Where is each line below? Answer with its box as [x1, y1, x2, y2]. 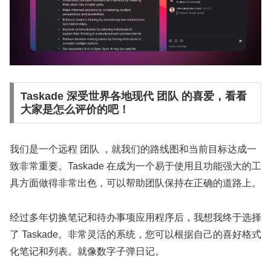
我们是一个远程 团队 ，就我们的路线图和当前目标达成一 [10, 144, 256, 155]
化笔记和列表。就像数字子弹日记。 [10, 246, 165, 256]
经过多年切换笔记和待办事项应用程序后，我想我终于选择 [10, 212, 261, 223]
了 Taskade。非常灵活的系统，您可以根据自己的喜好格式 [10, 229, 261, 240]
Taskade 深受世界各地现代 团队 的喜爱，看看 [20, 90, 247, 103]
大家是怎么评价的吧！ [20, 103, 129, 116]
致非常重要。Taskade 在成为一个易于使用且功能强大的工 [10, 161, 261, 172]
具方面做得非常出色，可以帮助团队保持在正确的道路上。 [10, 178, 261, 189]
